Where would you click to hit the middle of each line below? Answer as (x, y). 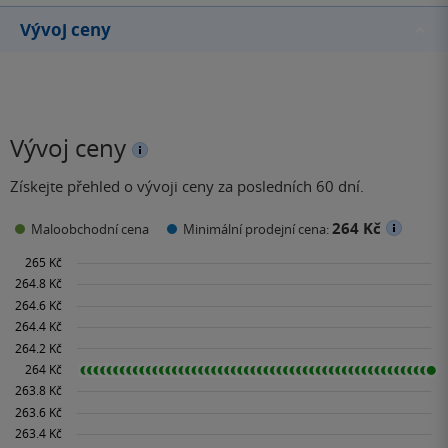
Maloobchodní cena (90, 228)
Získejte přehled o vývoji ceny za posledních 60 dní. (187, 186)
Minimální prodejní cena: (257, 228)
